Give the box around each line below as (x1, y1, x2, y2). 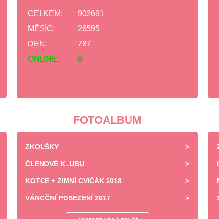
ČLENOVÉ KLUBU (25, 160, 84, 168)
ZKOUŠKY (25, 143, 59, 151)
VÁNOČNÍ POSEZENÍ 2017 (25, 194, 110, 202)
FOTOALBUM (73, 114, 142, 126)
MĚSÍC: (28, 24, 55, 33)
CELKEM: (28, 9, 63, 18)
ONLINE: (28, 55, 59, 63)
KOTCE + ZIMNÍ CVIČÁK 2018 (25, 177, 122, 185)
